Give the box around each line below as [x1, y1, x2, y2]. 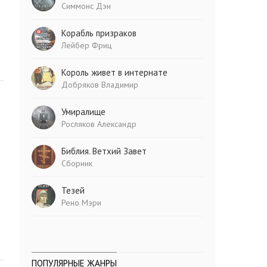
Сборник [61, 158, 93, 169]
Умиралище [61, 106, 106, 117]
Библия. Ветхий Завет [61, 145, 147, 157]
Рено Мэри [61, 197, 102, 208]
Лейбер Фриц [61, 40, 113, 51]
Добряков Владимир [61, 79, 139, 90]
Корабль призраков [61, 27, 137, 39]
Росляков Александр [61, 119, 137, 129]
